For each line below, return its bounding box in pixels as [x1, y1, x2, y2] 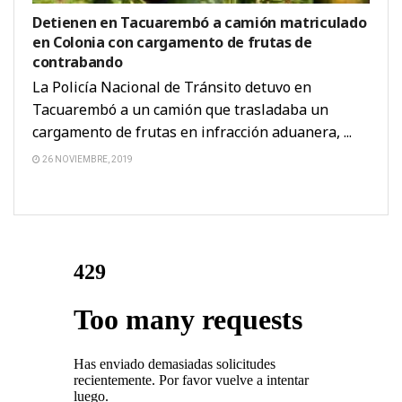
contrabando [32, 51, 123, 72]
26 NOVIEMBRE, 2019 [40, 153, 133, 164]
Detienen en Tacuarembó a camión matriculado [32, 12, 367, 32]
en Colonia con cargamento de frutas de [32, 31, 312, 52]
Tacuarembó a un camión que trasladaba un [32, 99, 328, 119]
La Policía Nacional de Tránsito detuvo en [32, 76, 311, 97]
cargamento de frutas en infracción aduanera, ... [32, 121, 352, 142]
